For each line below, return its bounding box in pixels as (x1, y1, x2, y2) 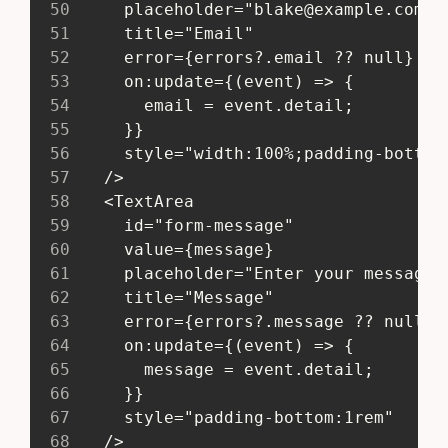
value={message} (74, 239, 275, 259)
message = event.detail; (74, 359, 375, 379)
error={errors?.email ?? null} (74, 47, 415, 67)
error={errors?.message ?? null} (74, 311, 435, 331)
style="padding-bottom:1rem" (74, 407, 395, 427)
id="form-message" (74, 215, 295, 235)
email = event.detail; (74, 95, 355, 115)
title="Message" (74, 287, 275, 307)
